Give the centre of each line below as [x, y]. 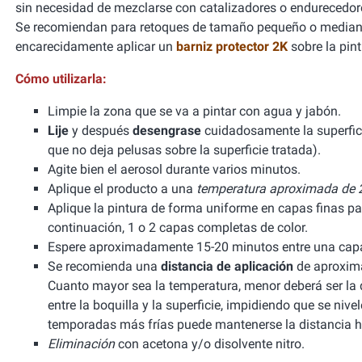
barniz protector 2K [232, 46]
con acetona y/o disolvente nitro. [210, 344]
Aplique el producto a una [122, 189]
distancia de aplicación [227, 266]
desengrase [167, 130]
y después [101, 130]
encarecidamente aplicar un [96, 46]
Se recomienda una [104, 266]
